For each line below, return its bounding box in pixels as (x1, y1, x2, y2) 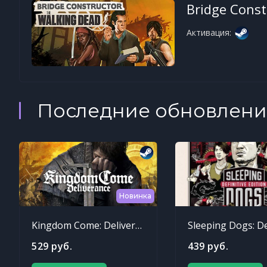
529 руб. (32, 240, 72, 253)
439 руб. (188, 240, 228, 253)
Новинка (119, 191, 151, 200)
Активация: (187, 27, 231, 38)
